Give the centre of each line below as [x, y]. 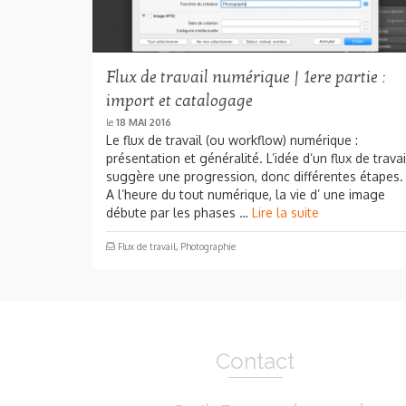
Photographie [208, 246]
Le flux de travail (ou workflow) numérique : [232, 140]
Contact [256, 361]
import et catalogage [179, 101]
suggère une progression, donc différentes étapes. [255, 176]
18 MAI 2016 [144, 122]
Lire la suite [285, 212]
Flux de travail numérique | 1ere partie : [246, 77]
